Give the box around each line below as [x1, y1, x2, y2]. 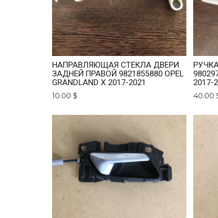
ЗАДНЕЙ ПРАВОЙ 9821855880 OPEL [52, 69, 184, 79]
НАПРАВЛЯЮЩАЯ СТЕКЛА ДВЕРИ [52, 60, 180, 70]
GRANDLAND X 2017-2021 [52, 77, 146, 88]
